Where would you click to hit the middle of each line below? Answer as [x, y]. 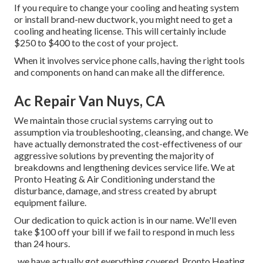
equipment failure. [50, 203]
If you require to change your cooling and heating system [127, 8]
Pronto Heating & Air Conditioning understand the [114, 179]
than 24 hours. [42, 244]
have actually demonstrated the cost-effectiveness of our [128, 144]
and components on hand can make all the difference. [119, 72]
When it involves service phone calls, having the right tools [129, 60]
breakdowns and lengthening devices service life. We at [124, 167]
